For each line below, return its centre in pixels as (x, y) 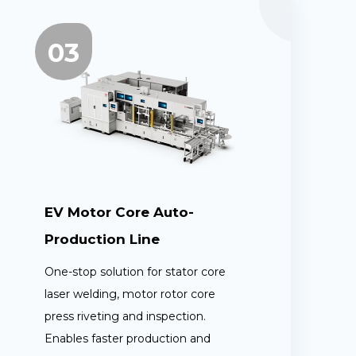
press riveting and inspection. (125, 317)
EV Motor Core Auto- (119, 213)
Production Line (102, 240)
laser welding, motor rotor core (130, 294)
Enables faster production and (128, 339)
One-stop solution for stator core (135, 272)
